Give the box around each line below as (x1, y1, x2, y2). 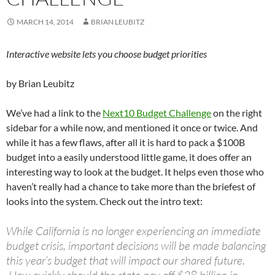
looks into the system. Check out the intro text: (6, 195, 203, 207)
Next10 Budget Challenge (103, 107, 211, 119)
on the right (211, 107, 262, 119)
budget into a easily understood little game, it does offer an (6, 151, 252, 163)
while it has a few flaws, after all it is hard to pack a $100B (6, 136, 245, 149)
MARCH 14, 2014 (17, 17, 74, 27)
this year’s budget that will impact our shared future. (6, 253, 245, 268)
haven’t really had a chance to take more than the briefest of (6, 180, 255, 193)
